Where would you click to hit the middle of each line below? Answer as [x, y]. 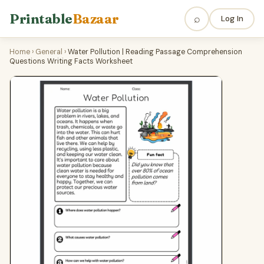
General [49, 52]
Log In [232, 19]
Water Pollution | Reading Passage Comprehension [155, 52]
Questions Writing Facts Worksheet [71, 61]
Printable [41, 19]
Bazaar [95, 19]
